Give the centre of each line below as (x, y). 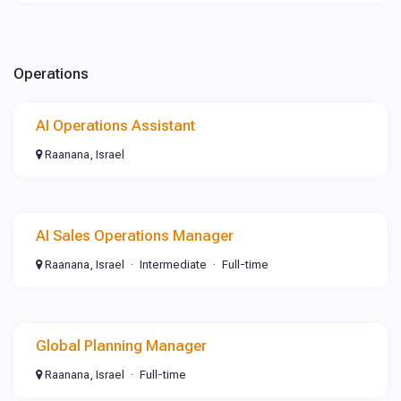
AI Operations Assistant (115, 125)
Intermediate (173, 264)
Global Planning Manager (121, 346)
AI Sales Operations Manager (135, 235)
